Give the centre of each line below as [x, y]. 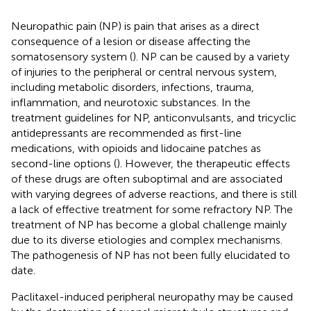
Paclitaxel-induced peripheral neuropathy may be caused [152, 296]
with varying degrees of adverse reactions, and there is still [154, 194]
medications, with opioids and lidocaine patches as [136, 148]
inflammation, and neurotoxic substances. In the [131, 102]
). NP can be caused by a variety [211, 56]
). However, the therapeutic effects [203, 163]
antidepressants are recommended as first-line [126, 133]
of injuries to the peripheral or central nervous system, [144, 72]
